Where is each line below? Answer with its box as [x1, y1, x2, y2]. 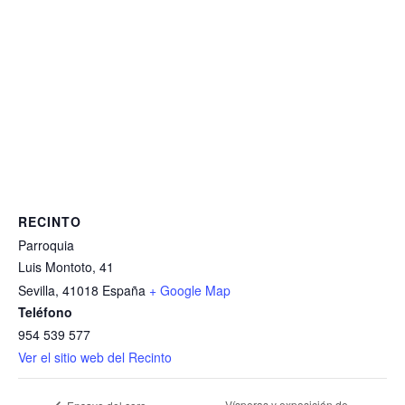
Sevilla [18, 280, 55, 299]
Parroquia [18, 235, 74, 254]
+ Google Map [149, 280, 231, 299]
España [102, 280, 146, 299]
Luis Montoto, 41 [18, 257, 114, 276]
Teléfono [18, 302, 72, 321]
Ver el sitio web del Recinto [18, 347, 172, 366]
